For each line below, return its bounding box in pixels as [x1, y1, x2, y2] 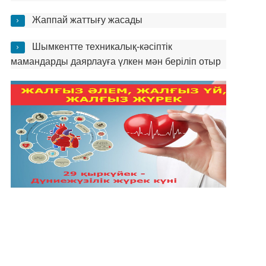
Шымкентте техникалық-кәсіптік [31, 42, 172, 52]
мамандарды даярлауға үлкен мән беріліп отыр [10, 56, 221, 66]
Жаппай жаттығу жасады [31, 15, 142, 25]
